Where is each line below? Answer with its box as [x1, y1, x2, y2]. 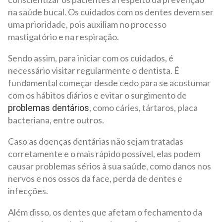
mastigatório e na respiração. [8, 31, 120, 42]
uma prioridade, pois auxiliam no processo [8, 18, 166, 30]
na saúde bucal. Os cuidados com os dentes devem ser [8, 6, 214, 17]
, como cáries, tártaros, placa [89, 102, 198, 113]
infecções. [8, 185, 50, 196]
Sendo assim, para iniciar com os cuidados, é [8, 52, 173, 63]
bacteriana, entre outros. [8, 114, 106, 125]
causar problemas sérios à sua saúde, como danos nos [8, 160, 211, 171]
